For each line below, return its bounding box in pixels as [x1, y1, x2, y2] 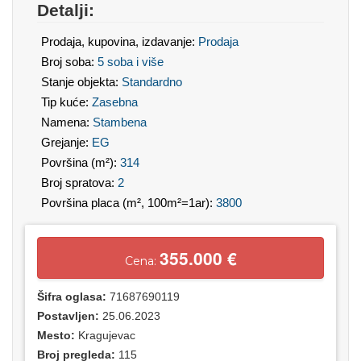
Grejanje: [41, 135, 92, 149]
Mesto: [37, 329, 78, 342]
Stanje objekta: [41, 75, 122, 89]
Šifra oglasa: [37, 290, 110, 303]
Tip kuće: [41, 95, 92, 109]
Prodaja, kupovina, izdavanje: [41, 35, 198, 48]
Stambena [93, 115, 147, 129]
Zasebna [92, 95, 138, 109]
